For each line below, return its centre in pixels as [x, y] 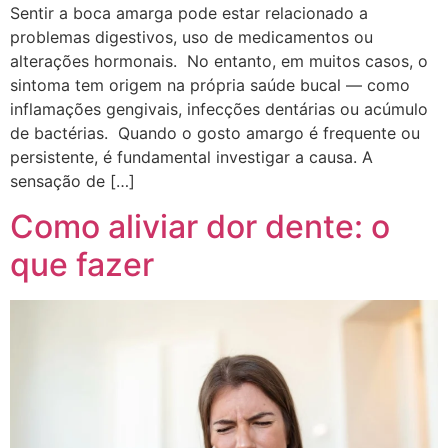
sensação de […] [72, 181]
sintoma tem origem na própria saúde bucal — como [210, 85]
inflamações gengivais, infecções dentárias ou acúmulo [219, 109]
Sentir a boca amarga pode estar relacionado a [189, 13]
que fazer [82, 264]
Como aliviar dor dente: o [200, 226]
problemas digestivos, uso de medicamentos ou [191, 37]
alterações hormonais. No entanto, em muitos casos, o [219, 61]
